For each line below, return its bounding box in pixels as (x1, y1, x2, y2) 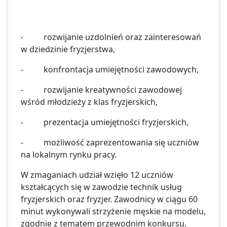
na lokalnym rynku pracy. (21, 148, 117, 160)
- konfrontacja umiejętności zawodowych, (21, 63, 199, 75)
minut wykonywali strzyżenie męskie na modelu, (21, 205, 206, 217)
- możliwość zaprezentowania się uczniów (21, 136, 199, 148)
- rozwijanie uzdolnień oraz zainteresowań (21, 31, 201, 43)
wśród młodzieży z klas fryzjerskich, (21, 96, 158, 107)
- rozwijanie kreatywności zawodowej (21, 84, 182, 95)
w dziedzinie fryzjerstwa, (21, 43, 115, 55)
